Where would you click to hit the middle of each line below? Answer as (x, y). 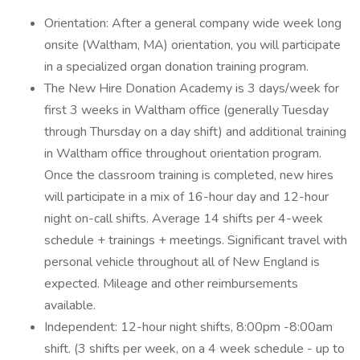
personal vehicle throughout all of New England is (182, 262)
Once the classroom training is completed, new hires (189, 175)
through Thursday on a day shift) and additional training (195, 132)
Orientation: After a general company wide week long (193, 23)
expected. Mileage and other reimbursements (171, 284)
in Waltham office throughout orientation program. (183, 153)
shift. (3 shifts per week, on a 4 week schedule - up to (194, 349)
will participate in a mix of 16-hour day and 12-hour (186, 197)
